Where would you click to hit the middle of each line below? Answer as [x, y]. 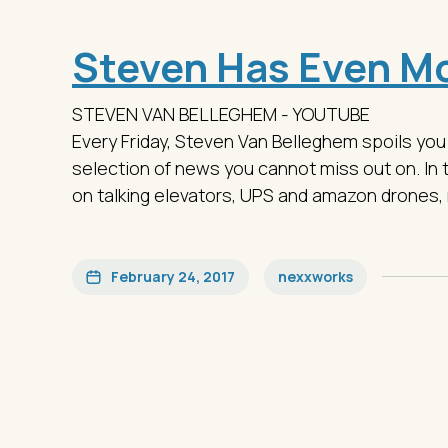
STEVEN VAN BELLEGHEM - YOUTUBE [221, 113]
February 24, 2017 [173, 276]
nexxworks [315, 276]
